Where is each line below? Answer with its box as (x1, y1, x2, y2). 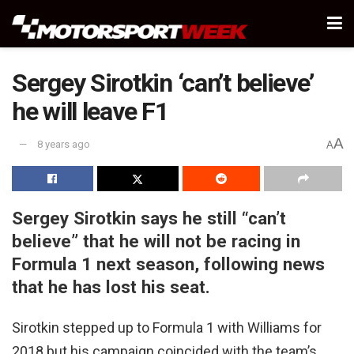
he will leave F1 (12, 96, 168, 126)
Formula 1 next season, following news (12, 253, 325, 274)
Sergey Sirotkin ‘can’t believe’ (12, 68, 314, 98)
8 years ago (37, 138, 90, 151)
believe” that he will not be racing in (12, 230, 300, 251)
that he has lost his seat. (12, 276, 210, 297)
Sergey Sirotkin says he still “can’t (12, 207, 286, 228)
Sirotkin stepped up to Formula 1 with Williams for (12, 319, 322, 337)
